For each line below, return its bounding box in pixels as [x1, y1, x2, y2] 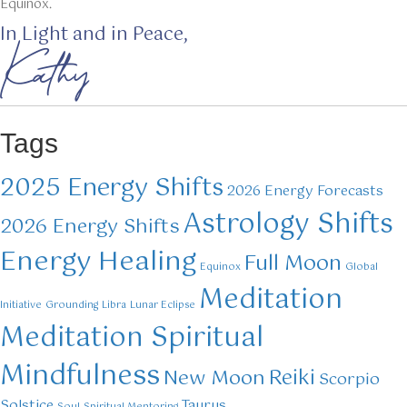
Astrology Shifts [184, 203, 393, 248]
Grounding [45, 297, 98, 314]
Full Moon [244, 247, 342, 282]
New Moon [164, 362, 265, 396]
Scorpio [319, 367, 380, 393]
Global [345, 259, 378, 276]
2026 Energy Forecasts [227, 180, 383, 203]
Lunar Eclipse [130, 297, 195, 314]
